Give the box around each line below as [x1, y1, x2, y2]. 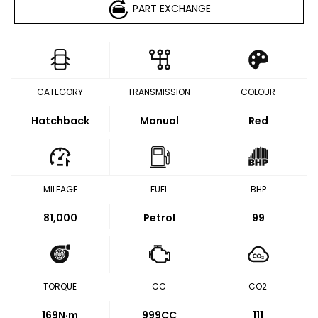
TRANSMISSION [128, 86, 190, 98]
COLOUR [240, 86, 275, 98]
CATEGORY [37, 86, 84, 98]
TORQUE [43, 280, 77, 292]
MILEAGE [43, 183, 77, 195]
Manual [140, 114, 179, 128]
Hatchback [31, 114, 89, 128]
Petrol [143, 211, 175, 225]
